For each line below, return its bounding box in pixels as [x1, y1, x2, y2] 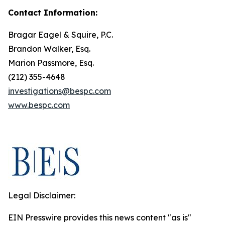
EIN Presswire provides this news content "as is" [8, 212, 191, 222]
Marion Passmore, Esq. [8, 58, 94, 68]
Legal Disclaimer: [8, 190, 75, 200]
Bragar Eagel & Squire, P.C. [8, 30, 113, 40]
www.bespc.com [8, 100, 70, 110]
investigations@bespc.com [8, 86, 111, 96]
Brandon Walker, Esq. [8, 44, 90, 54]
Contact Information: [8, 8, 97, 18]
